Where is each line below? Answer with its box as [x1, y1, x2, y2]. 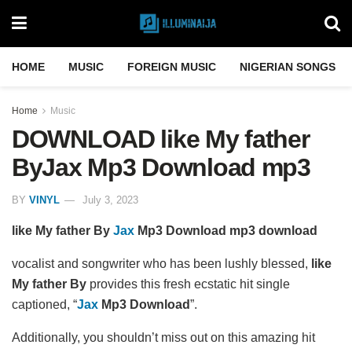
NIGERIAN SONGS [240, 60, 335, 73]
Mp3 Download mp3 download [134, 223, 317, 237]
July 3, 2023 [82, 193, 138, 206]
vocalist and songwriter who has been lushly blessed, [12, 256, 311, 270]
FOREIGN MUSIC [127, 60, 216, 73]
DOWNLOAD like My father [12, 125, 310, 153]
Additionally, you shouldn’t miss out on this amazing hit [12, 330, 315, 344]
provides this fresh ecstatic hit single [86, 277, 290, 291]
